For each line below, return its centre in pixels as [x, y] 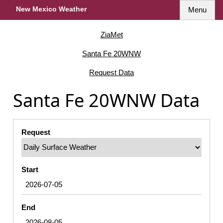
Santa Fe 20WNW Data [106, 100]
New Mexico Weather [51, 9]
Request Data [111, 72]
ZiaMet [111, 34]
